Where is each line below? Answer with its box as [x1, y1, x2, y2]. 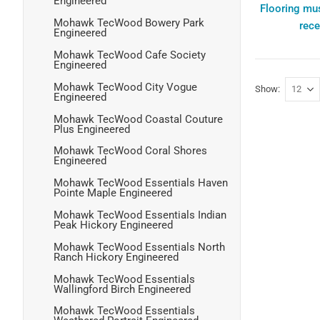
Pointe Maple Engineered [54, 186, 172, 200]
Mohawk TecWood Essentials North [54, 240, 225, 254]
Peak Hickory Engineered [54, 218, 173, 231]
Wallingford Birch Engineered [54, 282, 191, 296]
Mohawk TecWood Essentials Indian [54, 208, 226, 221]
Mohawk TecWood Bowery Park [54, 16, 204, 30]
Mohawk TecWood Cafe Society [54, 48, 206, 61]
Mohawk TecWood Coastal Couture [54, 112, 223, 126]
